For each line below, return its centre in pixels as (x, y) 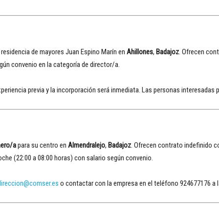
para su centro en (42, 145)
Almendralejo (87, 145)
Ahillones (140, 52)
